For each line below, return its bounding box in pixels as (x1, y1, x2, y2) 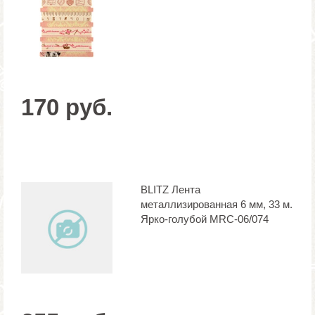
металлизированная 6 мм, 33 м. (141, 198, 292, 210)
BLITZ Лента (141, 184, 200, 195)
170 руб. (21, 94, 112, 120)
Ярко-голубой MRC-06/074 (141, 213, 269, 225)
